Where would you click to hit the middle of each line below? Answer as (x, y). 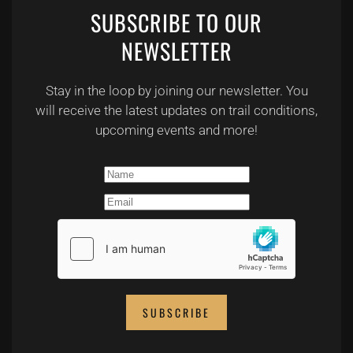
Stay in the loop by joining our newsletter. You (176, 91)
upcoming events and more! (176, 130)
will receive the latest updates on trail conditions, (176, 110)
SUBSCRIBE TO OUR (176, 22)
